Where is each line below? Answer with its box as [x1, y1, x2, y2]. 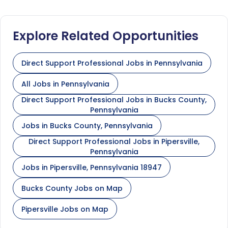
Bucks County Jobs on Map [21, 183, 123, 193]
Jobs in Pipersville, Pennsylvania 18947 [21, 162, 162, 173]
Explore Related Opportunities [13, 27, 198, 44]
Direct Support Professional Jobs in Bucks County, [21, 94, 207, 105]
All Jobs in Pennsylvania [21, 78, 109, 89]
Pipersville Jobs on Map [21, 204, 108, 214]
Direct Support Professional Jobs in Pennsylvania [21, 58, 203, 68]
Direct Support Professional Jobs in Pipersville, [28, 136, 199, 147]
